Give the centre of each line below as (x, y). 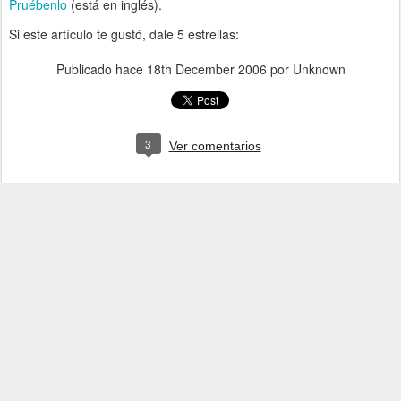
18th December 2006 (206, 69)
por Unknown (306, 69)
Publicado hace (101, 69)
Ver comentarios (215, 146)
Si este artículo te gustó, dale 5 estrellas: (126, 34)
